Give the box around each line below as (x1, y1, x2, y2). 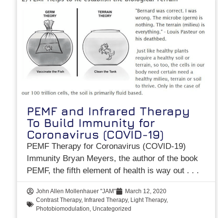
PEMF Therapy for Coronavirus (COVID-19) (27, 142, 186, 151)
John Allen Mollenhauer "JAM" (36, 188, 116, 195)
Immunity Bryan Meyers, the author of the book (27, 154, 199, 163)
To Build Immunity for (27, 116, 155, 130)
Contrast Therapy (36, 197, 82, 204)
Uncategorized (92, 205, 132, 213)
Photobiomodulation (36, 205, 90, 213)
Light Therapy (130, 197, 167, 204)
